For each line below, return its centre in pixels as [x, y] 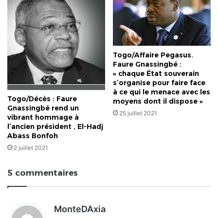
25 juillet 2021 [138, 113]
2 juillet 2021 [31, 148]
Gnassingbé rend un [43, 108]
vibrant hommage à [43, 118]
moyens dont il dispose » [158, 101]
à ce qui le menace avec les [162, 92]
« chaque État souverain [156, 74]
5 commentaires [43, 173]
